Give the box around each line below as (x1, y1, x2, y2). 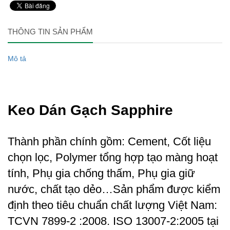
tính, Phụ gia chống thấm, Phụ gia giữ (8, 167, 195, 180)
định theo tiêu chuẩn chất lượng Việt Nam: (8, 199, 217, 212)
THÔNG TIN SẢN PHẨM (8, 27, 93, 36)
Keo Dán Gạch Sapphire (8, 102, 173, 119)
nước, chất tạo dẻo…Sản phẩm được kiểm (8, 183, 220, 196)
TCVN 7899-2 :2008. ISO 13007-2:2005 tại (8, 215, 219, 228)
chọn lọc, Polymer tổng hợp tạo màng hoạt (8, 151, 218, 164)
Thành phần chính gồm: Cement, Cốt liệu (8, 135, 211, 148)
